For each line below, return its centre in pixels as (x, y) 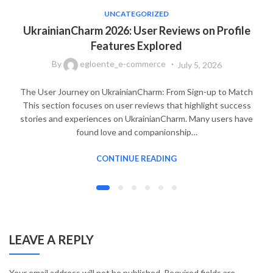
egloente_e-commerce (122, 64)
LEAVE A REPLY (51, 239)
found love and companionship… (136, 132)
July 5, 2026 (199, 65)
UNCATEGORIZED (136, 13)
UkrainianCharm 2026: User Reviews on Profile (136, 30)
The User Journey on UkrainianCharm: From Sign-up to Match (136, 91)
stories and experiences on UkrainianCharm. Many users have (136, 118)
